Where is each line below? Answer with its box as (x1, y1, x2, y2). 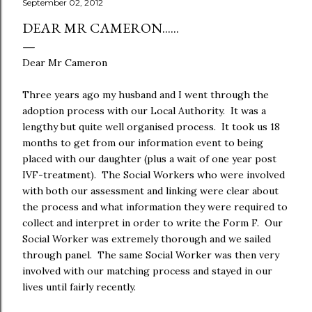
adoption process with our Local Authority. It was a (22, 104, 266, 117)
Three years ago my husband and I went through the (22, 88, 269, 101)
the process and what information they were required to (22, 201, 288, 213)
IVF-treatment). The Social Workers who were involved (22, 169, 285, 181)
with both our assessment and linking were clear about (22, 185, 279, 197)
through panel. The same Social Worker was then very (22, 249, 279, 261)
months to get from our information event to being (22, 136, 263, 149)
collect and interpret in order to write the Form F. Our (22, 217, 283, 229)
